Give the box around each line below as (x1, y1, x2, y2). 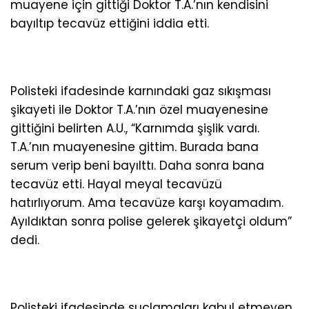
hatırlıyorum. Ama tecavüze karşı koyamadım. (10, 195, 283, 212)
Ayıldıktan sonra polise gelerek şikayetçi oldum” (10, 213, 292, 230)
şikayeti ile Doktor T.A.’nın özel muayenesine (10, 101, 268, 119)
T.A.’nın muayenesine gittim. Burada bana (10, 139, 259, 156)
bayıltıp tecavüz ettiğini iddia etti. (10, 14, 209, 32)
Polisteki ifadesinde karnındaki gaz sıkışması (10, 83, 271, 100)
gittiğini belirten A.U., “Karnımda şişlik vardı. (10, 120, 259, 137)
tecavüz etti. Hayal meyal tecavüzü (10, 176, 222, 193)
